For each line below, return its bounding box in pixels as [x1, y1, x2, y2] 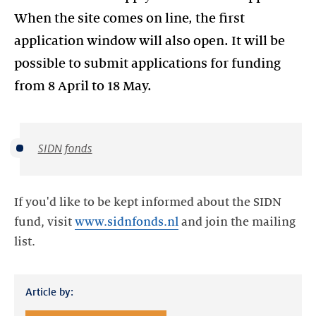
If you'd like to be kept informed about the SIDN [14, 196, 281, 209]
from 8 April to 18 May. [14, 79, 152, 93]
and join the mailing [178, 216, 296, 229]
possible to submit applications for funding [14, 56, 281, 71]
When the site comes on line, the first [14, 11, 245, 25]
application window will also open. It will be [14, 34, 285, 48]
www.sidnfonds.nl [75, 216, 178, 229]
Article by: [25, 286, 73, 298]
